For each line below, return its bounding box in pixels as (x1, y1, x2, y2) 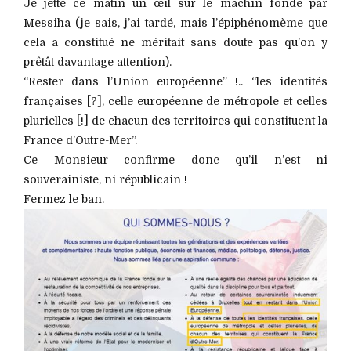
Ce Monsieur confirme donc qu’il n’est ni (24, 153, 327, 166)
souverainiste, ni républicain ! (24, 172, 187, 186)
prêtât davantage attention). (24, 55, 172, 68)
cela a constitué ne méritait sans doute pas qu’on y (24, 35, 327, 49)
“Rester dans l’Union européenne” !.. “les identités (24, 74, 327, 88)
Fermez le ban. (24, 192, 104, 205)
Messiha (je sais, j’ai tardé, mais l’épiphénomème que (24, 16, 327, 29)
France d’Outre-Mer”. (24, 133, 137, 147)
